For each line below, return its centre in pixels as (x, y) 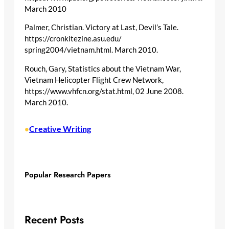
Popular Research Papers (68, 175)
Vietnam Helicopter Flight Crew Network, (94, 80)
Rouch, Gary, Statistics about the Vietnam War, (103, 68)
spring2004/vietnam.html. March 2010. (91, 50)
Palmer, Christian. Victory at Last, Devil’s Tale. (101, 28)
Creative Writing (60, 129)
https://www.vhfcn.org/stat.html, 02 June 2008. (104, 91)
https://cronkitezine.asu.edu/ (73, 39)
